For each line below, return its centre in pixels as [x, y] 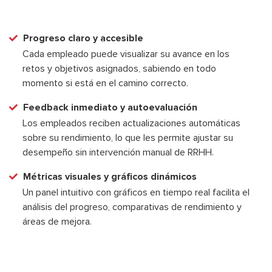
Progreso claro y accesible [83, 38]
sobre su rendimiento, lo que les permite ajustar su [128, 138]
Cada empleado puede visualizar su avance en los [126, 54]
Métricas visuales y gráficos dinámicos [110, 177]
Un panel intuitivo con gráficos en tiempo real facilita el [136, 193]
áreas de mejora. [57, 222]
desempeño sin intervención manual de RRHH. [118, 153]
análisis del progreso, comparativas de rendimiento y [132, 207]
